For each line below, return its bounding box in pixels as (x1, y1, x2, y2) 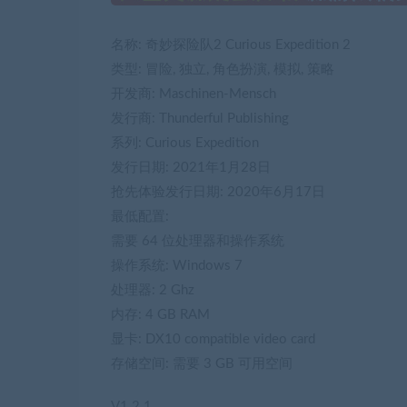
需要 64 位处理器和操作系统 (111, 234, 284, 249)
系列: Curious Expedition (111, 136, 259, 151)
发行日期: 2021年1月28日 (111, 161, 271, 175)
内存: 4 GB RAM (111, 308, 210, 323)
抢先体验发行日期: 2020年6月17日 (111, 185, 325, 200)
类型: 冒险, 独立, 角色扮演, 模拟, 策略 (111, 63, 334, 77)
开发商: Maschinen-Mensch (111, 87, 276, 102)
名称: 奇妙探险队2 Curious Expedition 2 (111, 38, 351, 53)
